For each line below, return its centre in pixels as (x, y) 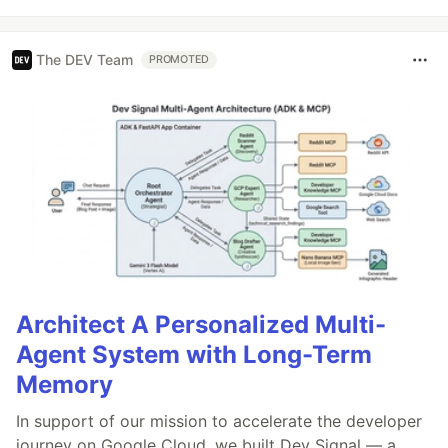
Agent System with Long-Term (194, 355)
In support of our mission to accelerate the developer (219, 421)
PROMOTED (179, 59)
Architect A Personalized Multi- (201, 325)
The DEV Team (84, 60)
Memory (64, 385)
